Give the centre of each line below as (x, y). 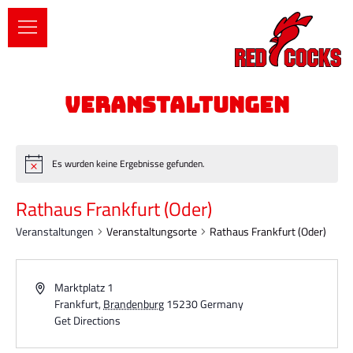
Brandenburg (134, 304)
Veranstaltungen (54, 232)
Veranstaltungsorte (151, 232)
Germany (222, 304)
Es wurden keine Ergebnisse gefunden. (128, 164)
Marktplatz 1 (84, 288)
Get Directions (88, 321)
